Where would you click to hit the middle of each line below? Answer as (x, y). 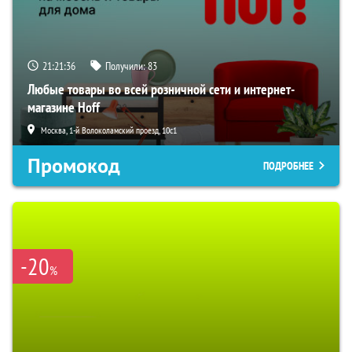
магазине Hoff (64, 107)
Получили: (126, 66)
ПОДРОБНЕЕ (288, 165)
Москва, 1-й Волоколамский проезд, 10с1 (109, 130)
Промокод (74, 165)
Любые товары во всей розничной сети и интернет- (161, 89)
